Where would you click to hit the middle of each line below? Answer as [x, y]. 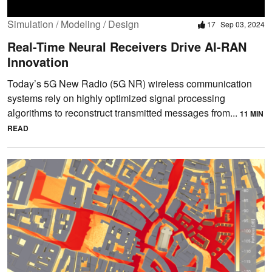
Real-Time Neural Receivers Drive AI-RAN [127, 46]
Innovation [38, 61]
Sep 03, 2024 [243, 24]
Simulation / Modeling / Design [73, 24]
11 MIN [252, 113]
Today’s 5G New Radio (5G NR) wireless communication [130, 83]
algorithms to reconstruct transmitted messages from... [124, 112]
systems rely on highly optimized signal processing [116, 98]
